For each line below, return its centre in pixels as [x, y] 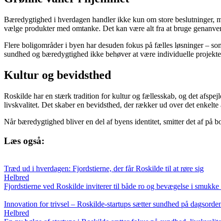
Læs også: [24, 141]
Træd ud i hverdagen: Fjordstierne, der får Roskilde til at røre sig [104, 169]
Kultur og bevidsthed [57, 75]
